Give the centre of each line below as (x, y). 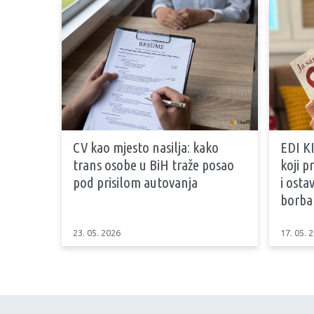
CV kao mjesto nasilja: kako (146, 147)
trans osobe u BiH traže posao (153, 164)
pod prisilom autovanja (135, 182)
